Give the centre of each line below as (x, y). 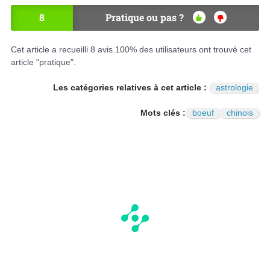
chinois (240, 112)
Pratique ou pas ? (145, 17)
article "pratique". (43, 62)
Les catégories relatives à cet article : (131, 87)
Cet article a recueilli (51, 49)
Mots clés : (163, 112)
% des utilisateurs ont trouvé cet (190, 49)
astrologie (234, 87)
